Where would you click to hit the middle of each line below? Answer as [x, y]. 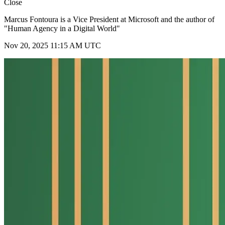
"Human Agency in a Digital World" [62, 29]
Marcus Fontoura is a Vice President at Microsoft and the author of [109, 20]
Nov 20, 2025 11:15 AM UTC [52, 46]
